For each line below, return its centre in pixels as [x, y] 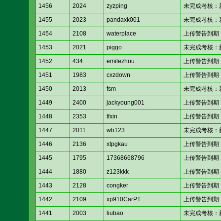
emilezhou [121, 61]
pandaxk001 [123, 20]
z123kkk [118, 172]
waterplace [121, 34]
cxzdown [118, 75]
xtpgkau [117, 144]
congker [117, 186]
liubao [115, 213]
